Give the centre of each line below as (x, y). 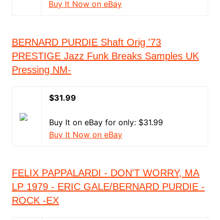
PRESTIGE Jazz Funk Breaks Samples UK (105, 56)
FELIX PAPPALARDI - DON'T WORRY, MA (105, 173)
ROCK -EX (35, 200)
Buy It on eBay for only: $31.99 (106, 122)
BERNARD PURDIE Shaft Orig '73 (86, 42)
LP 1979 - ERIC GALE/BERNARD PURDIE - (108, 187)
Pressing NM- (41, 70)
